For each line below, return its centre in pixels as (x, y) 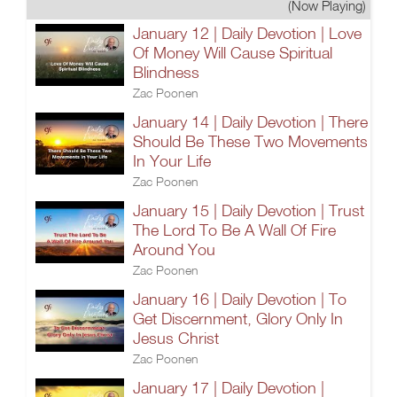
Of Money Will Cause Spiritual (233, 53)
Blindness (166, 72)
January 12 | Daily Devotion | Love (247, 33)
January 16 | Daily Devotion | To (240, 299)
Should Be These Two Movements (250, 141)
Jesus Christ (176, 338)
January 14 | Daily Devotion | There (250, 122)
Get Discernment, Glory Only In (238, 319)
